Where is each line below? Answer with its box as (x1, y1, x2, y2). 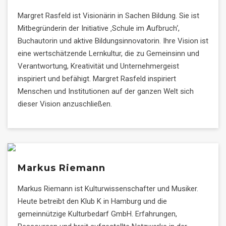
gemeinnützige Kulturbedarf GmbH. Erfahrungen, (18, 209, 177, 218)
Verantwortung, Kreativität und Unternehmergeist (18, 62, 179, 71)
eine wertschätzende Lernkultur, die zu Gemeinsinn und (18, 49, 199, 58)
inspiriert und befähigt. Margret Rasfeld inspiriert (18, 74, 176, 83)
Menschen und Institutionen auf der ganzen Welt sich (18, 87, 194, 96)
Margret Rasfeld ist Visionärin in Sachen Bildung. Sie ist (18, 11, 199, 20)
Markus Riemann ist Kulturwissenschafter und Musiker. (18, 184, 198, 193)
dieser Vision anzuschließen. (18, 99, 112, 108)
